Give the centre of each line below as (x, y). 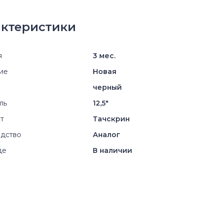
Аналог (107, 135)
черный (107, 87)
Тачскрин (111, 119)
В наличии (112, 150)
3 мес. (104, 56)
